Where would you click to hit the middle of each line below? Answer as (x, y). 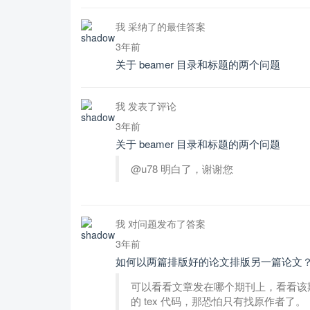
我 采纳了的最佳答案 (161, 26)
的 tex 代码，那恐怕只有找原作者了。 (218, 301)
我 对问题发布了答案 (161, 224)
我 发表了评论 (146, 106)
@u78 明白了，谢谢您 (182, 168)
